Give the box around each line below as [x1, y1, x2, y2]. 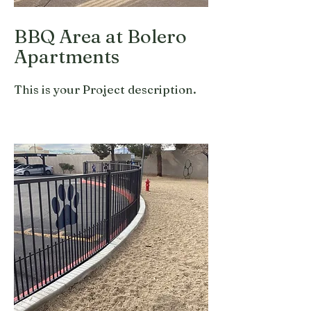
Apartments [14, 45, 119, 68]
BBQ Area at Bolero [14, 25, 187, 48]
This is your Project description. [14, 82, 199, 96]
